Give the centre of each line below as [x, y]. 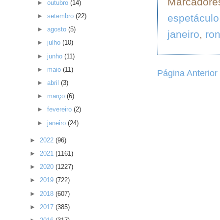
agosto [58, 29]
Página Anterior [187, 73]
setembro [62, 16]
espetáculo [193, 18]
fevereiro [61, 110]
